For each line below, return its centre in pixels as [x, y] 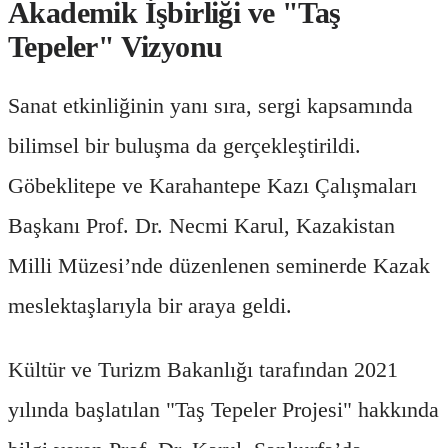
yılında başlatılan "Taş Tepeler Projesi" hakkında [223, 409]
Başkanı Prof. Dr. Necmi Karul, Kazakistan [201, 225]
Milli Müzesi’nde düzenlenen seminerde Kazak [219, 265]
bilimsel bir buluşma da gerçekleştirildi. [184, 145]
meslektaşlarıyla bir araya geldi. [150, 305]
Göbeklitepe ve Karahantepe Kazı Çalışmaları [212, 185]
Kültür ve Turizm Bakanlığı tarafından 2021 [203, 369]
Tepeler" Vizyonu [115, 46]
